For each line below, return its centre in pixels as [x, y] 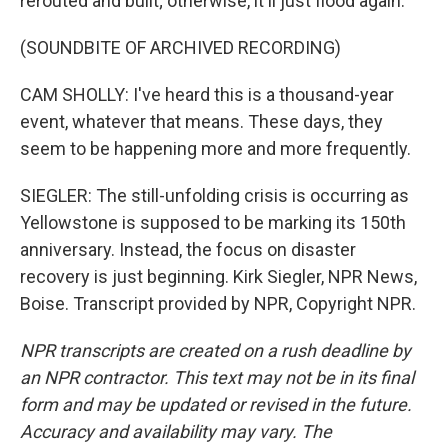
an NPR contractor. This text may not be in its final [217, 377]
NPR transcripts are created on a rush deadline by [215, 350]
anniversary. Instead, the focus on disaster [188, 249]
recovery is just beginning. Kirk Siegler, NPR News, [218, 276]
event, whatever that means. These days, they [201, 121]
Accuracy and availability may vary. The [176, 431]
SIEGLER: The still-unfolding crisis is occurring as [214, 195]
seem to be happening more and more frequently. [215, 148]
